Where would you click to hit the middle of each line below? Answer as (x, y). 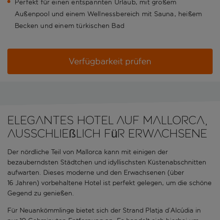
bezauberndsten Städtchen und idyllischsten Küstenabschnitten (107, 163)
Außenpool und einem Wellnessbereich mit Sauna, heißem (109, 14)
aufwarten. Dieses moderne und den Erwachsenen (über (96, 173)
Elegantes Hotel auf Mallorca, (107, 120)
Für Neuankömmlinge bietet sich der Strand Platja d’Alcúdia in (104, 211)
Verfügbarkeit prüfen (110, 62)
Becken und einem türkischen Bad (69, 26)
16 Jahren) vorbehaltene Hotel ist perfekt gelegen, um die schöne (110, 183)
